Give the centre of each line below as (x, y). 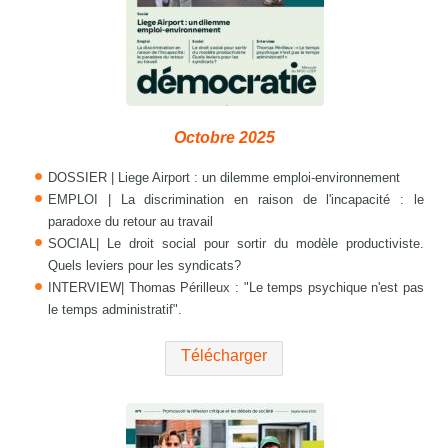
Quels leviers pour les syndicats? (145, 266)
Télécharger (224, 356)
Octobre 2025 (224, 138)
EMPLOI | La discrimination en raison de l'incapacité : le (236, 200)
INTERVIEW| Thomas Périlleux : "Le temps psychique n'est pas (236, 288)
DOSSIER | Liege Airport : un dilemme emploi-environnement (224, 178)
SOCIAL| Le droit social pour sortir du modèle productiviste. (236, 244)
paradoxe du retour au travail (131, 222)
